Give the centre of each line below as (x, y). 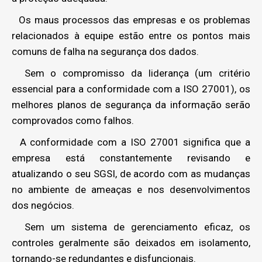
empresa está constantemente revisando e (131, 158)
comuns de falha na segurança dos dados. (105, 51)
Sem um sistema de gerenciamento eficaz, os (131, 227)
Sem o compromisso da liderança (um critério (131, 73)
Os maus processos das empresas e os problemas (131, 20)
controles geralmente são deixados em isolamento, (131, 243)
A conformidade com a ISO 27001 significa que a (131, 142)
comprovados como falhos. (73, 120)
